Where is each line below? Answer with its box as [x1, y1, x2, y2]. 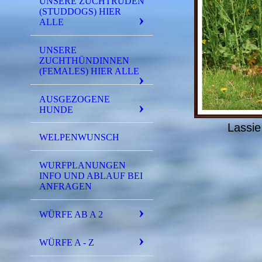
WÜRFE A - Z [39, 237, 94, 247]
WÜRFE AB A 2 [39, 209, 103, 219]
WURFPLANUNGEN [39, 160, 126, 171]
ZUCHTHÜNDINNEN [39, 55, 129, 65]
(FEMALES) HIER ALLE [39, 65, 139, 76]
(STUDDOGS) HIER [39, 6, 121, 16]
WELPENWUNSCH [39, 132, 119, 143]
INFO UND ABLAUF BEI [39, 171, 143, 181]
